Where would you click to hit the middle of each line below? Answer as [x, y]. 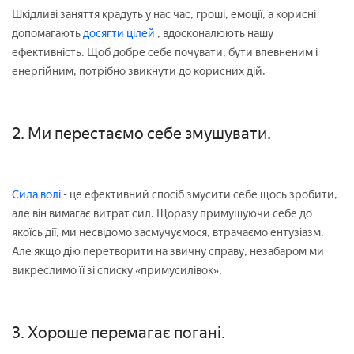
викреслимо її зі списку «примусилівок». [117, 270]
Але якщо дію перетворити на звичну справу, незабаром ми [168, 251]
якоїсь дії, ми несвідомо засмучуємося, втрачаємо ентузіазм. [168, 232]
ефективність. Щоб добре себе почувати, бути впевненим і [165, 52]
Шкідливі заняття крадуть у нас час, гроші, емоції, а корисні [164, 14]
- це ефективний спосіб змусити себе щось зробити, [199, 194]
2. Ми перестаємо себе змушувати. [141, 133]
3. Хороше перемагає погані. [119, 332]
